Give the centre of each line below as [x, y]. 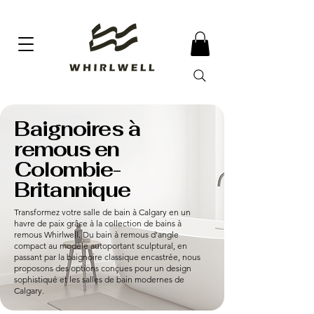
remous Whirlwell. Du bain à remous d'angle [96, 234]
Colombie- [68, 169]
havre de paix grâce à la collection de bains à [98, 223]
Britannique [72, 189]
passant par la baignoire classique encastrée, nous [107, 257]
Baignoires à [77, 128]
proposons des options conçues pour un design [103, 268]
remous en [67, 149]
